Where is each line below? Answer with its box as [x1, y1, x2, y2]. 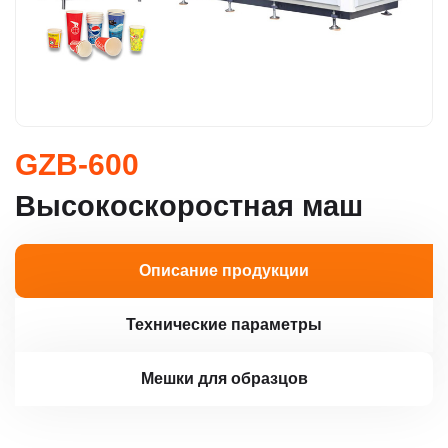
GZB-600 [15, 148, 139, 181]
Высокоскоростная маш [15, 190, 363, 222]
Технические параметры [126, 316, 322, 333]
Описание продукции [139, 262, 309, 279]
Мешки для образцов [140, 370, 308, 387]
